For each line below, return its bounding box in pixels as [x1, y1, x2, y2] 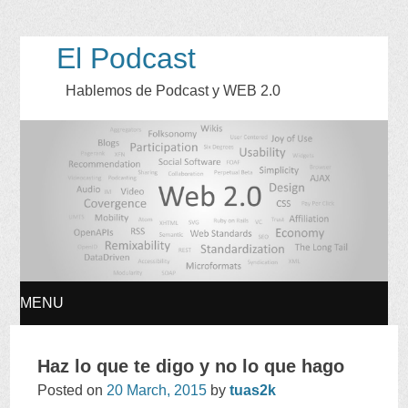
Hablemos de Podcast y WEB [65, 83, 257, 98]
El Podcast [56, 42, 196, 75]
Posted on [37, 382, 104, 398]
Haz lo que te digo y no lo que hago [37, 355, 345, 376]
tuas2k [229, 382, 277, 398]
